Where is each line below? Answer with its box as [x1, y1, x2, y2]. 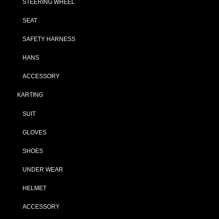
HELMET [22, 185, 46, 191]
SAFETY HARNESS [22, 36, 75, 42]
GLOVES [22, 129, 46, 135]
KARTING [17, 91, 43, 98]
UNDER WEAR [22, 166, 63, 173]
